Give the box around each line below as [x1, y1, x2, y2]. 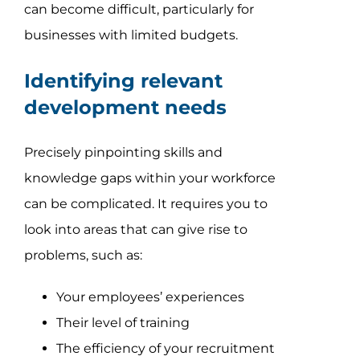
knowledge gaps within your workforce [23, 170, 276, 186]
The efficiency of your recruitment [55, 340, 275, 356]
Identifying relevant [23, 68, 223, 92]
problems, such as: [23, 247, 142, 263]
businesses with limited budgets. [23, 27, 238, 43]
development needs [23, 95, 227, 119]
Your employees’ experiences [55, 288, 244, 305]
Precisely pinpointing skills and [23, 144, 223, 160]
